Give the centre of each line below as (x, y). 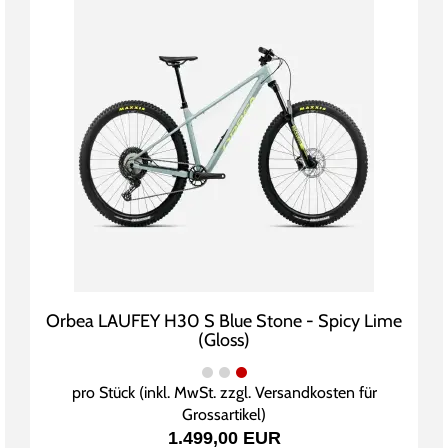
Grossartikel (221, 415)
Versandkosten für (315, 393)
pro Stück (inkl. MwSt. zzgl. (163, 393)
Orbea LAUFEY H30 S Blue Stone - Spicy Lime (224, 321)
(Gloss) (224, 340)
